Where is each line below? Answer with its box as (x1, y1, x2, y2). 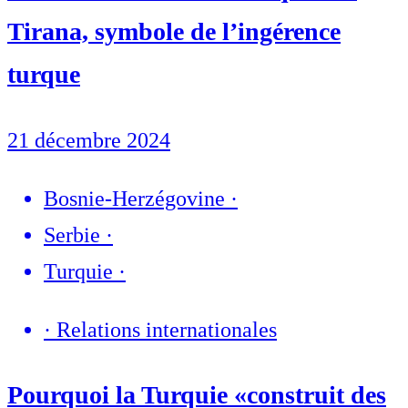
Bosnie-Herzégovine (44, 186, 225, 210)
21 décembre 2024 (7, 127, 170, 152)
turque (7, 60, 80, 89)
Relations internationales (56, 317, 277, 342)
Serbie (44, 222, 100, 247)
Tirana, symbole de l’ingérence (7, 17, 341, 46)
